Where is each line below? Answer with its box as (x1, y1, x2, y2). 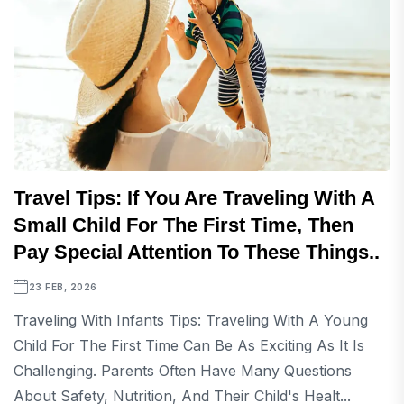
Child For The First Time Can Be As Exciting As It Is (14, 336, 364, 354)
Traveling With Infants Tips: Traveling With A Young (14, 311, 368, 329)
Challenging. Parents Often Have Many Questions (14, 362, 352, 380)
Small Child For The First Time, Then (14, 214, 353, 236)
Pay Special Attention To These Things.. (14, 241, 380, 263)
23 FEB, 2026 (28, 281, 97, 292)
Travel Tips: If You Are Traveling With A (14, 187, 375, 209)
